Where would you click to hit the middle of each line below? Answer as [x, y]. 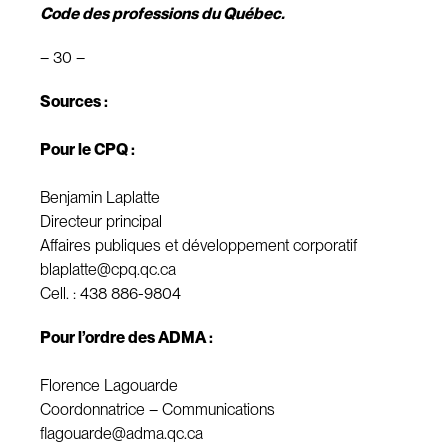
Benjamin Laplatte [100, 197]
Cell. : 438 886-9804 [110, 293]
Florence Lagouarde [109, 385]
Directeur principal [101, 221]
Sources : [74, 101]
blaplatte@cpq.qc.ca [108, 269]
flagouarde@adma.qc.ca [121, 433]
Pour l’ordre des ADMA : [126, 337]
